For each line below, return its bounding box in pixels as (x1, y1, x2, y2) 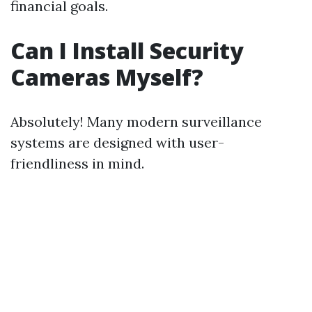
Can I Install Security (10, 36, 244, 65)
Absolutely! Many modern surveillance (10, 113, 262, 130)
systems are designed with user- (10, 134, 224, 151)
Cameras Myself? (10, 62, 203, 92)
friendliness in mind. (10, 155, 144, 172)
